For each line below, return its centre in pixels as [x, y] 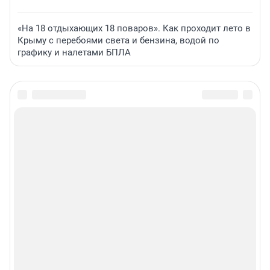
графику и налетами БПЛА [74, 53]
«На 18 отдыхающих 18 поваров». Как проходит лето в [134, 29]
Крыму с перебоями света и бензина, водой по [118, 41]
